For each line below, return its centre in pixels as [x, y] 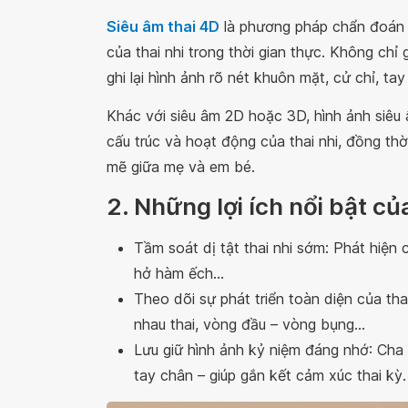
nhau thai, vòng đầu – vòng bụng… [250, 324]
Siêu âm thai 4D [163, 26]
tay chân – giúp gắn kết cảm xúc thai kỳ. [270, 375]
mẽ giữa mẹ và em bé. [181, 166]
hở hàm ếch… [179, 273]
